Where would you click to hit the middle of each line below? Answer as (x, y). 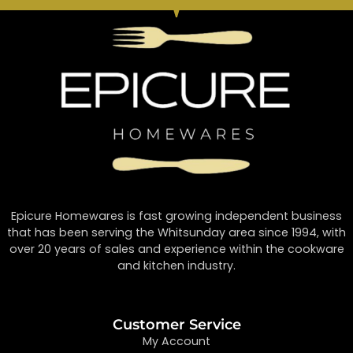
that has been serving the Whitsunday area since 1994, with (176, 233)
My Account (176, 341)
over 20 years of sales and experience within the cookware (176, 249)
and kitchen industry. (176, 266)
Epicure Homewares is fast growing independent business (176, 216)
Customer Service (176, 324)
